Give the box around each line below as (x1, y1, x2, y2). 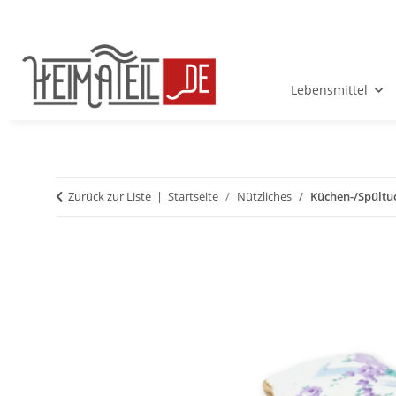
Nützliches (237, 188, 292, 205)
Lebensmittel (290, 81, 368, 99)
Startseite (168, 188, 218, 205)
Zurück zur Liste (68, 188, 151, 205)
